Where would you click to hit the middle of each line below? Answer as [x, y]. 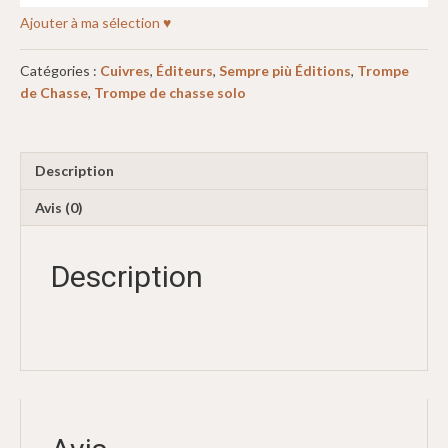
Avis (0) [59, 208]
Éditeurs [184, 71]
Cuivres [125, 71]
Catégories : [60, 71]
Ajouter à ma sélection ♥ [95, 23]
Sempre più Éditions [285, 71]
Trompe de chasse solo [170, 93]
